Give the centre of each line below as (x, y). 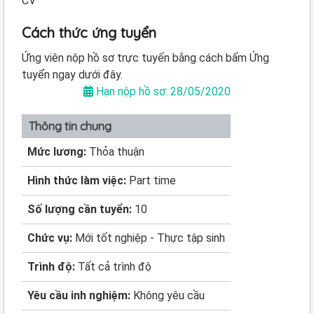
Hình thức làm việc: (78, 180)
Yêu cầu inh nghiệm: (80, 295)
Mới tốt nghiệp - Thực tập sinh (150, 238)
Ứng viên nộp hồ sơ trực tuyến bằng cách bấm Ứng (145, 58)
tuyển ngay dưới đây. (72, 75)
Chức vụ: (51, 238)
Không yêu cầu (169, 295)
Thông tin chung (70, 126)
